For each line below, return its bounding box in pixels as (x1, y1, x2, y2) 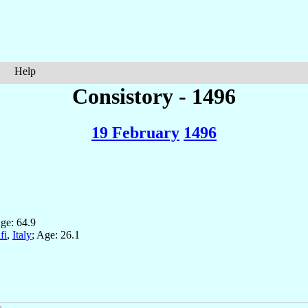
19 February (91, 124, 179, 142)
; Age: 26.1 (32, 229, 80, 241)
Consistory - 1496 (72, 84, 236, 109)
